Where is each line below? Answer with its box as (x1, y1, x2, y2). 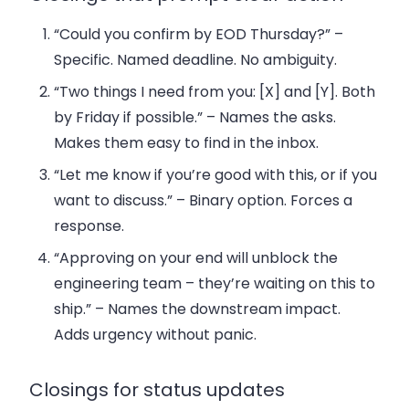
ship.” (54, 298, 92, 320)
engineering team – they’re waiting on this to (54, 272, 376, 294)
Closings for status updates (29, 376, 285, 403)
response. (54, 215, 125, 236)
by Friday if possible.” (54, 106, 204, 128)
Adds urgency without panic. (54, 323, 257, 345)
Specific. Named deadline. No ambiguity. (54, 48, 338, 70)
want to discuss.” (54, 189, 173, 211)
